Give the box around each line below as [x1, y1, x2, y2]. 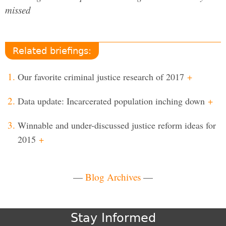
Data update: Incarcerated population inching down [18, 95, 205, 107]
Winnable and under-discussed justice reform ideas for [18, 119, 216, 131]
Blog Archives [85, 171, 141, 183]
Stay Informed [70, 211, 156, 225]
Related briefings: [13, 45, 91, 56]
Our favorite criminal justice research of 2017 [18, 71, 184, 83]
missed [5, 4, 31, 16]
